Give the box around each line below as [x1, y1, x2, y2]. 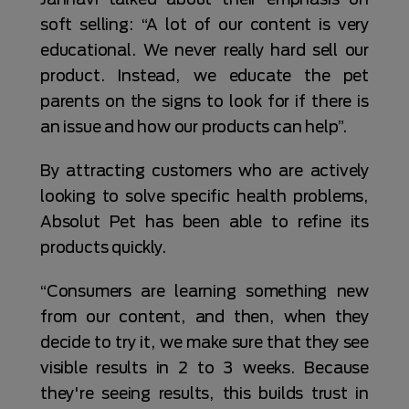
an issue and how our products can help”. [40, 117, 348, 136]
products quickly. [40, 237, 167, 257]
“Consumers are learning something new [40, 281, 369, 300]
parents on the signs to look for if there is [40, 91, 369, 110]
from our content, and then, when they [40, 307, 369, 326]
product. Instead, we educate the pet [40, 66, 369, 85]
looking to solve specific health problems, [40, 186, 369, 205]
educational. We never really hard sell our [40, 40, 369, 59]
